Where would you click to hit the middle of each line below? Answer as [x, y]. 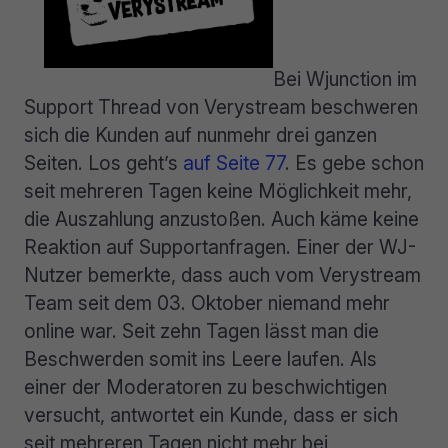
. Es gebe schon [354, 162]
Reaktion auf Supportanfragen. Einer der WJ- [220, 246]
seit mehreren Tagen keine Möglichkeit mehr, [218, 190]
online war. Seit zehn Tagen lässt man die [201, 330]
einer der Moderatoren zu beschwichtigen [205, 386]
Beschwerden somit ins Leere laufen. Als [200, 358]
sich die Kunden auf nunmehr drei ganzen [200, 134]
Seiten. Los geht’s [103, 162]
